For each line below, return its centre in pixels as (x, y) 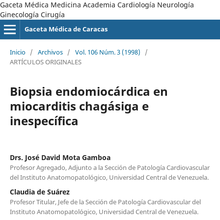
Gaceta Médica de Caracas (66, 29)
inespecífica (44, 120)
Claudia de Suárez (40, 192)
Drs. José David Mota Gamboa (60, 157)
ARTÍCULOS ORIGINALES (45, 62)
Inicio (17, 52)
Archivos (50, 52)
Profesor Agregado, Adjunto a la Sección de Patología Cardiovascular (110, 167)
